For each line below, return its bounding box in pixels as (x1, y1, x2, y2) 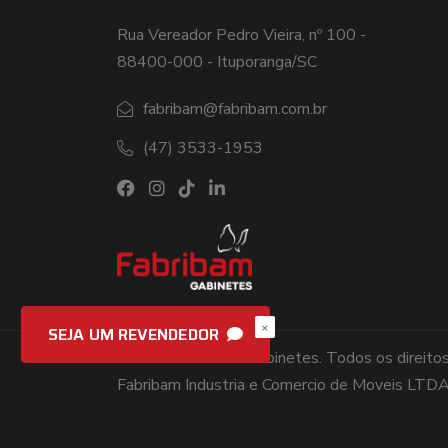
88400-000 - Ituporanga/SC (117, 50, 317, 73)
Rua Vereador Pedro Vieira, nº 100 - (117, 23, 366, 46)
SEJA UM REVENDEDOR (48, 322, 223, 347)
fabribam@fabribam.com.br (143, 97, 327, 120)
